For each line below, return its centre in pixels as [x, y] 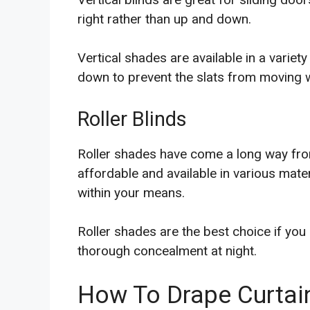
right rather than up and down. [164, 19]
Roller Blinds [132, 119]
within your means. [131, 192]
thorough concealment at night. [167, 251]
